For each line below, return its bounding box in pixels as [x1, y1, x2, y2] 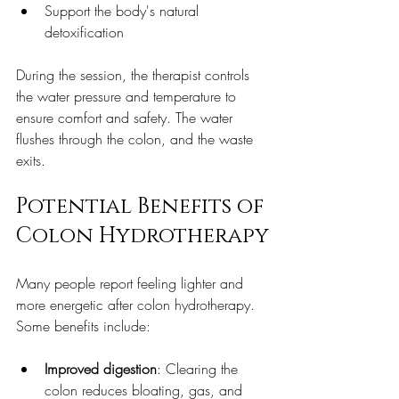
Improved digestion [45, 359, 157, 379]
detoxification [45, 22, 133, 43]
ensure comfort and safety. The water [16, 108, 237, 128]
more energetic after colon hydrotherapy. [16, 295, 259, 315]
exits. [16, 151, 45, 171]
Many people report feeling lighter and [16, 273, 248, 294]
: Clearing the [157, 359, 242, 379]
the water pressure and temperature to [16, 86, 240, 107]
